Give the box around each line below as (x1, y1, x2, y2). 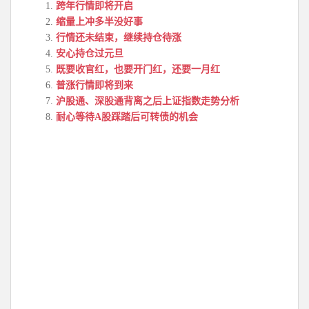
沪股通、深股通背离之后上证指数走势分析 (56, 96, 239, 106)
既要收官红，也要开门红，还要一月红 (56, 64, 220, 74)
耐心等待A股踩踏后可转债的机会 (56, 112, 198, 122)
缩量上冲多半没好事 (56, 17, 143, 27)
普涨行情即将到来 (56, 80, 133, 90)
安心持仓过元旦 (56, 48, 123, 59)
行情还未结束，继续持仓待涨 (56, 32, 181, 43)
